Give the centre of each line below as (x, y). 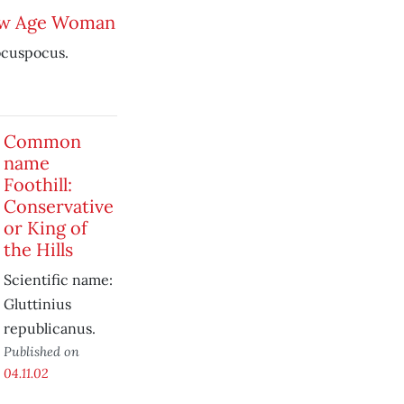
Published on (41, 351)
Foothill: (37, 184)
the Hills (38, 249)
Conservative (58, 206)
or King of (45, 228)
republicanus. (49, 328)
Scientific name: (58, 280)
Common (42, 141)
